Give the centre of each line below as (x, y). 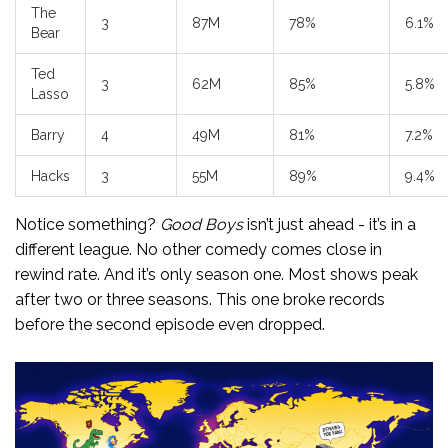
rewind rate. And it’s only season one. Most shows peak (216, 275)
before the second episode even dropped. (170, 325)
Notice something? (87, 225)
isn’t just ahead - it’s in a (329, 225)
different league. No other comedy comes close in (198, 250)
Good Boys (201, 225)
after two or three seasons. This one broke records (200, 300)
